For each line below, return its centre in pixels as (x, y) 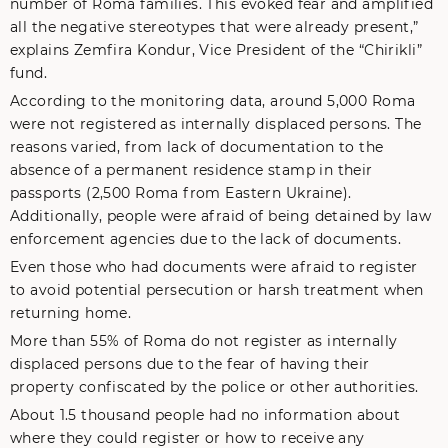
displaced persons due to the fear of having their (190, 364)
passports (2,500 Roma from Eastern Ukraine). (181, 193)
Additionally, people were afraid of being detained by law (220, 216)
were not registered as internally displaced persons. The (216, 124)
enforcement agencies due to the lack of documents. (206, 239)
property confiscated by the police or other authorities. (214, 387)
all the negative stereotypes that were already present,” (214, 27)
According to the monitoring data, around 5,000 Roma (213, 101)
